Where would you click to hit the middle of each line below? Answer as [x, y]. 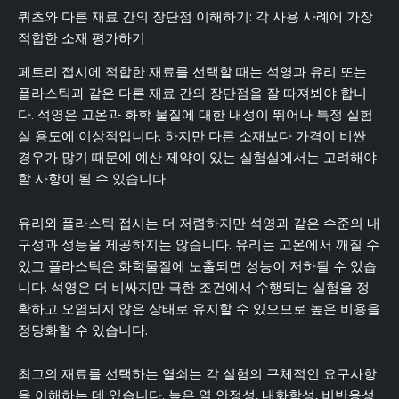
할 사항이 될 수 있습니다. [93, 179]
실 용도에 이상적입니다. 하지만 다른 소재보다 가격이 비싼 [192, 137]
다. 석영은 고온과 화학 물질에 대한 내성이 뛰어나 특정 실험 [195, 115]
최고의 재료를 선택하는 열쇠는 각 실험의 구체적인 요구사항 [197, 375]
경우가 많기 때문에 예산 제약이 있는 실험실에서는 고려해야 [197, 158]
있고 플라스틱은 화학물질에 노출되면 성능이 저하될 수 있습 [197, 266]
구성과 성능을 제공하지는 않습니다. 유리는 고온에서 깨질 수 [199, 244]
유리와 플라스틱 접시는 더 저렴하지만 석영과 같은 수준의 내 [199, 223]
